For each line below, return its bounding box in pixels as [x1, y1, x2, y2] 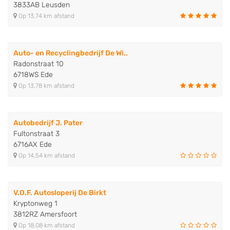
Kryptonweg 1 [13, 199, 57, 208]
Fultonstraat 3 [13, 129, 60, 138]
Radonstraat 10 [13, 59, 64, 68]
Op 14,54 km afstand [17, 151, 75, 159]
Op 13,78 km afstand [17, 82, 74, 89]
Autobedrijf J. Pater [13, 118, 83, 127]
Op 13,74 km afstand [17, 12, 74, 20]
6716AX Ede [13, 140, 52, 149]
